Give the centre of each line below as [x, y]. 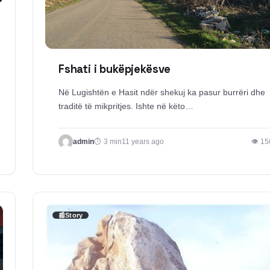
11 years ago [143, 141]
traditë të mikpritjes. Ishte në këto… [126, 106]
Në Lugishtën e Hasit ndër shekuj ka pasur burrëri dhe [162, 93]
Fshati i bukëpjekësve [115, 69]
